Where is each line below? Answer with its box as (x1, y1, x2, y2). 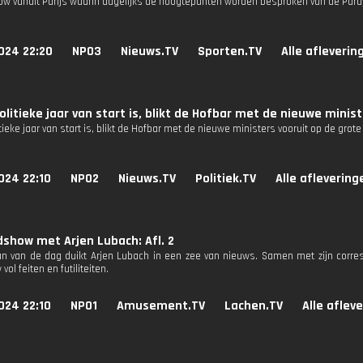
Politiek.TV (195, 170, 256, 187)
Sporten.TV (198, 43, 262, 60)
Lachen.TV (224, 297, 283, 314)
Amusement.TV (117, 297, 205, 314)
